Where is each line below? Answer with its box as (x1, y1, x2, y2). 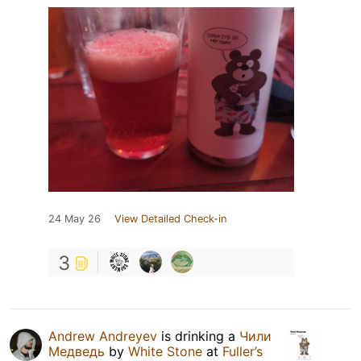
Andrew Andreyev (48, 328, 157, 345)
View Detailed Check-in (114, 213, 226, 226)
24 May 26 (48, 213, 101, 226)
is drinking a (157, 328, 239, 345)
